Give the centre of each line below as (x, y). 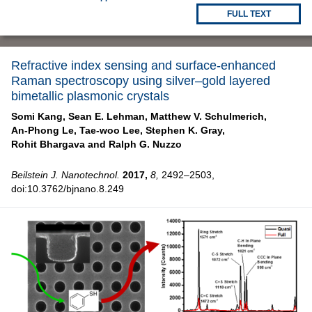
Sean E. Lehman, (108, 116)
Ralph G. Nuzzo (145, 144)
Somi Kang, (38, 116)
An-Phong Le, (44, 130)
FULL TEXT (249, 14)
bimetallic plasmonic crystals (90, 96)
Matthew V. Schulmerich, (209, 116)
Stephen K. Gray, (185, 130)
